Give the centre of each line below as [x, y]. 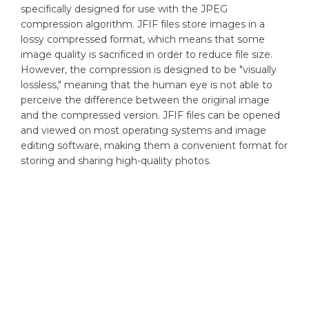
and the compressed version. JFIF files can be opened [150, 115]
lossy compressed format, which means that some [143, 39]
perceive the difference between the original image [145, 100]
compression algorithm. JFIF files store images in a [143, 24]
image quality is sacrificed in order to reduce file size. [147, 54]
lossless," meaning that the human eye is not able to [147, 84]
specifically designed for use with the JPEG [124, 9]
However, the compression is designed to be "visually [149, 69]
